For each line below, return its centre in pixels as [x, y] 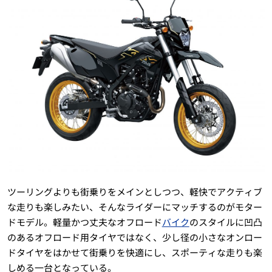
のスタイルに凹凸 [226, 222]
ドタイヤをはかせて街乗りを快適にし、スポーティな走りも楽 [134, 252]
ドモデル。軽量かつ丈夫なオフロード [84, 222]
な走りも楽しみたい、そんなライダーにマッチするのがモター [134, 206]
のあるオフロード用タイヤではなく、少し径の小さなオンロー [134, 237]
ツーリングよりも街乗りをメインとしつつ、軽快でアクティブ [134, 191]
